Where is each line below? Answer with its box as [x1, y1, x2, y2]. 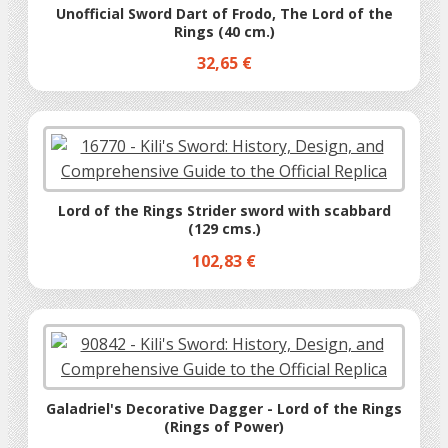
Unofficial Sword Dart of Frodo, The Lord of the [55, 3, 393, 23]
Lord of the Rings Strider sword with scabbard [57, 201, 391, 221]
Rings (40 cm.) [173, 21, 275, 41]
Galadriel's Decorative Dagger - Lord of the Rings [46, 398, 402, 418]
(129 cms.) [187, 219, 261, 239]
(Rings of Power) [164, 416, 284, 436]
